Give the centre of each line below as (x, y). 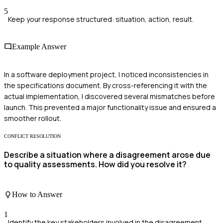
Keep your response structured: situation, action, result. (101, 19)
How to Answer (37, 195)
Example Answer (39, 47)
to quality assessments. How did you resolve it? (95, 164)
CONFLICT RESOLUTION (32, 136)
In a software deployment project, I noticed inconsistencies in (106, 74)
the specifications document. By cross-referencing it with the (106, 85)
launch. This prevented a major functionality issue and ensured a (110, 107)
